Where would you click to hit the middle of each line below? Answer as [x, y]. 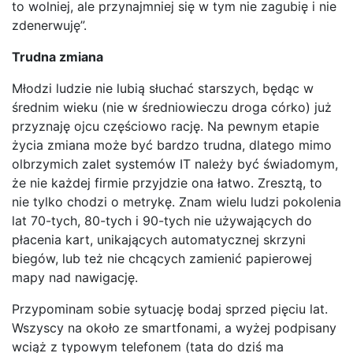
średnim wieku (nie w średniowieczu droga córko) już [172, 107]
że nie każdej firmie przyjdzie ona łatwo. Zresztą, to [167, 183]
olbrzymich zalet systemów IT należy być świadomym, [175, 164]
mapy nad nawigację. [75, 277]
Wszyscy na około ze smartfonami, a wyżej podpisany [174, 328]
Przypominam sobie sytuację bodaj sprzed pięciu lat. [170, 309]
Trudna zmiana [58, 57]
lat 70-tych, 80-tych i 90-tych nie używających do [162, 221]
